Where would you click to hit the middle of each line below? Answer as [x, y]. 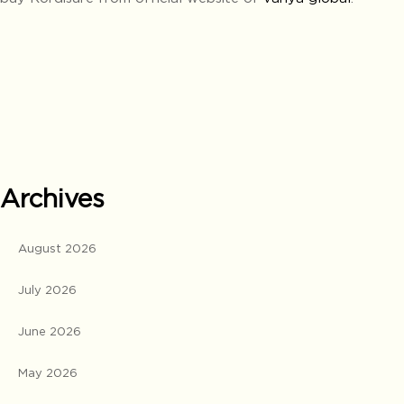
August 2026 [57, 248]
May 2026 [48, 373]
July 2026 [47, 290]
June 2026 [50, 331]
